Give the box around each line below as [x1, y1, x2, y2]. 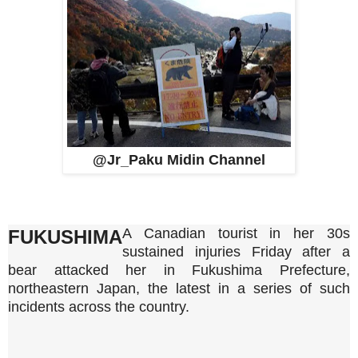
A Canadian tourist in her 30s [122, 225, 350, 242]
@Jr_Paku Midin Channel [93, 151, 265, 168]
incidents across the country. [8, 299, 189, 316]
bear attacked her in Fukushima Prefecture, [8, 262, 350, 279]
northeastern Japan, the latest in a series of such [8, 280, 350, 297]
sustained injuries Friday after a [122, 244, 350, 261]
